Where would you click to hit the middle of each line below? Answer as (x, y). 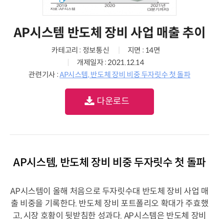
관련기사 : (44, 75)
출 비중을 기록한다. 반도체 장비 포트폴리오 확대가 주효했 (109, 203)
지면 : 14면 (144, 50)
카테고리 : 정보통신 (80, 50)
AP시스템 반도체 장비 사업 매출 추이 (109, 33)
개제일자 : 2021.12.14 (110, 62)
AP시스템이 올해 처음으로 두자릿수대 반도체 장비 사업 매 (109, 191)
